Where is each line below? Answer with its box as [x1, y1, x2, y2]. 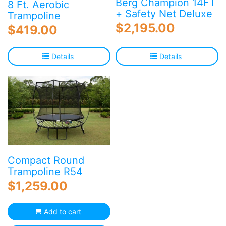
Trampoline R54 [8, 165, 83, 178]
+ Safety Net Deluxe [116, 8, 212, 20]
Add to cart [44, 207, 81, 216]
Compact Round [8, 154, 84, 166]
